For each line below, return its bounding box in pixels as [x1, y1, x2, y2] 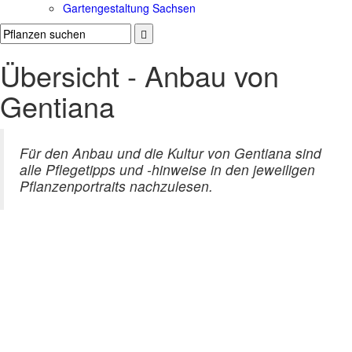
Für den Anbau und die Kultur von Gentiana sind [20, 143, 321, 163]
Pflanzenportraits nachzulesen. [20, 176, 213, 196]
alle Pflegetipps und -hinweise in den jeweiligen [20, 159, 315, 180]
